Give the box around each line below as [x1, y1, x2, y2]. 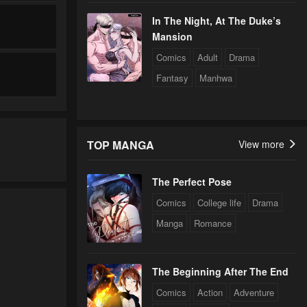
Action [197, 286, 223, 299]
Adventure [234, 286, 274, 299]
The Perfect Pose [152, 175, 232, 189]
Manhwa [199, 71, 232, 85]
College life [197, 196, 241, 210]
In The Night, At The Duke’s [152, 14, 281, 28]
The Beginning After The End [152, 265, 288, 279]
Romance [194, 217, 232, 230]
